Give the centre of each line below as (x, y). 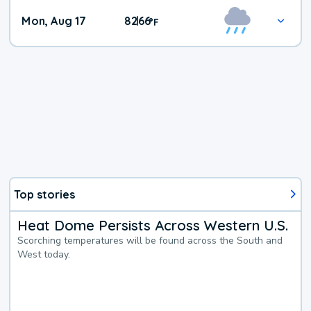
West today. (44, 254)
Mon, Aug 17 (54, 21)
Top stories (45, 194)
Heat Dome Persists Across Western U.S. (153, 225)
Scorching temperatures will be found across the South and (150, 240)
